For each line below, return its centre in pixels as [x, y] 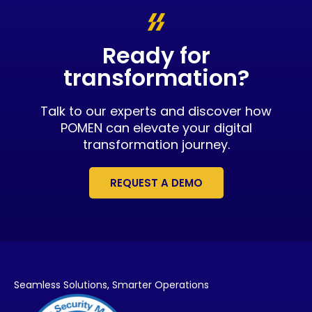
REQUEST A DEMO [156, 182]
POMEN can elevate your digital [156, 127]
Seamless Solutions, [63, 284]
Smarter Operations [161, 284]
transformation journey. [156, 144]
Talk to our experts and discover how [156, 111]
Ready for [156, 55]
